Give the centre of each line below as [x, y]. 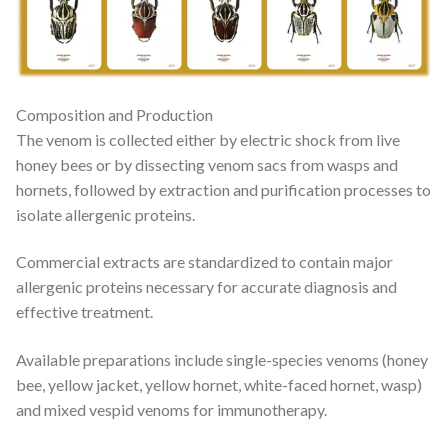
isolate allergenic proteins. [105, 214]
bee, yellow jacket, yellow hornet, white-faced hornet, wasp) [219, 384]
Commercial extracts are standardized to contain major [204, 262]
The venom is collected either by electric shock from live [208, 139]
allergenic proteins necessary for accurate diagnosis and [206, 287]
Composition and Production [114, 114]
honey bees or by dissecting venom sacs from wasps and [207, 164]
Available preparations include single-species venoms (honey [222, 359]
